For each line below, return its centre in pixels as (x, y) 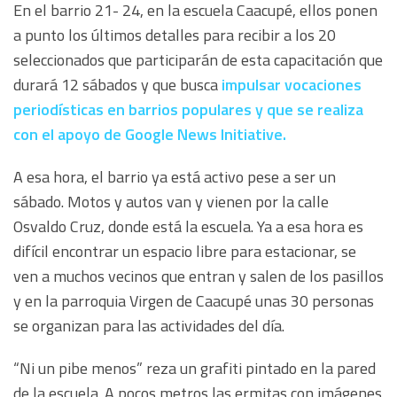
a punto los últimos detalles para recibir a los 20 (175, 35)
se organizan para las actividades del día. (151, 326)
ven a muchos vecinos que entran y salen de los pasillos (198, 276)
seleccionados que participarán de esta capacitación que (198, 60)
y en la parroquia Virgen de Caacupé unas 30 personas (194, 301)
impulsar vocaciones (292, 85)
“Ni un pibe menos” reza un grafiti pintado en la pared (195, 369)
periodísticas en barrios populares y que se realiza (188, 110)
